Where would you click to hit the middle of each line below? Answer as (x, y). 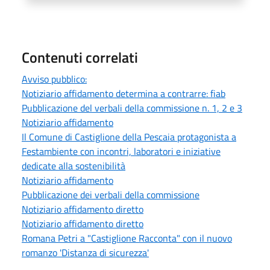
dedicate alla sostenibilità (74, 165)
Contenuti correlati (80, 57)
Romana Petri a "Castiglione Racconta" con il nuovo (127, 238)
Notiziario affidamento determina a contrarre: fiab (124, 93)
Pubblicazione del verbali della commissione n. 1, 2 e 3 (132, 108)
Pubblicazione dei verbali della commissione (111, 194)
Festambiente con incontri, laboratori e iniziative (121, 151)
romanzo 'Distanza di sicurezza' (85, 252)
